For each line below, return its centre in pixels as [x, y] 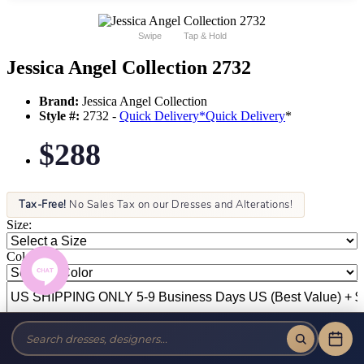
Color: [23, 257]
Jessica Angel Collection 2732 [129, 67]
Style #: [59, 116]
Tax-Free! [43, 205]
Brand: [59, 102]
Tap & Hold [205, 35]
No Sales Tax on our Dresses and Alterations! [179, 205]
